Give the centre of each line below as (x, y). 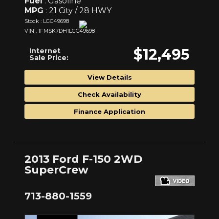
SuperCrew (56, 170)
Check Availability (109, 94)
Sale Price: (49, 57)
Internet (45, 51)
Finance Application (109, 111)
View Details (109, 77)
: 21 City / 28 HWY (77, 10)
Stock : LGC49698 (47, 21)
